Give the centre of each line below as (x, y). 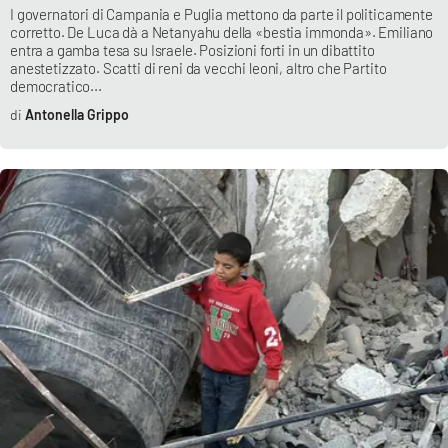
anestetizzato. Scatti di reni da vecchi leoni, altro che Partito (198, 68)
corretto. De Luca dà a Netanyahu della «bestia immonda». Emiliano (222, 32)
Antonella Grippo (76, 115)
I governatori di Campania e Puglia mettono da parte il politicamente (221, 14)
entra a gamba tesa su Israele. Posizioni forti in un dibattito (192, 50)
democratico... (56, 86)
